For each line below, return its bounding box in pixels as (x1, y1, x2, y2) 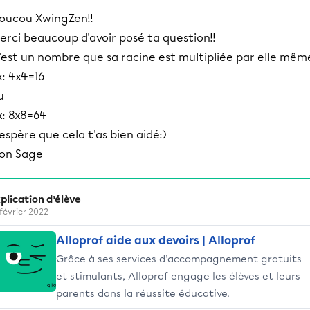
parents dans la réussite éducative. (56, 287, 230, 300)
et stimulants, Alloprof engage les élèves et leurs (56, 270, 300, 282)
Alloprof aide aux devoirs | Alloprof (56, 234, 255, 247)
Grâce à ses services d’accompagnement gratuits (56, 253, 302, 265)
